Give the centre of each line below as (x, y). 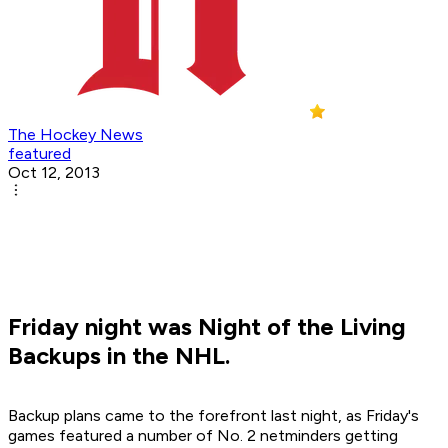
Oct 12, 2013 (54, 173)
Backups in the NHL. (119, 356)
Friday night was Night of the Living (207, 327)
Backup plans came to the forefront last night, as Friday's (213, 416)
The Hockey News (75, 135)
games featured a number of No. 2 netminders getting (203, 436)
